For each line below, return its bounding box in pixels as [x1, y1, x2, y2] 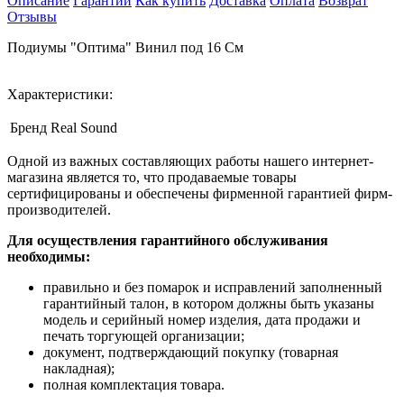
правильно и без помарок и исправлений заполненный [43, 279, 382, 295]
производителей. [7, 201, 111, 217]
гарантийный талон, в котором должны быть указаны [43, 295, 374, 311]
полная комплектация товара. [43, 376, 225, 392]
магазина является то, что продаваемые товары [7, 169, 297, 185]
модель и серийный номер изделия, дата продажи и [43, 311, 361, 327]
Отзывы [7, 8, 57, 24]
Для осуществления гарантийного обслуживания [7, 232, 328, 248]
